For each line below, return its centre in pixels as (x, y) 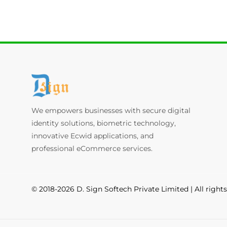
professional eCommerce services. (92, 148)
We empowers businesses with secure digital (111, 110)
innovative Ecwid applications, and (92, 136)
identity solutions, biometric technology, (104, 123)
